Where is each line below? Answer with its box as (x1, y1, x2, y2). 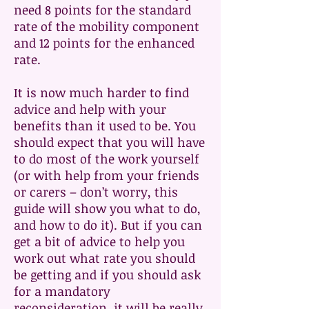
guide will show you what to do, (14, 200, 201, 217)
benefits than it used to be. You (14, 117, 196, 134)
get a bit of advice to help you (14, 233, 185, 250)
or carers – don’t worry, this (14, 183, 178, 200)
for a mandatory (14, 283, 110, 299)
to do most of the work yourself (14, 150, 199, 167)
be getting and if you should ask (14, 266, 201, 283)
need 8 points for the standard (14, 1, 191, 18)
